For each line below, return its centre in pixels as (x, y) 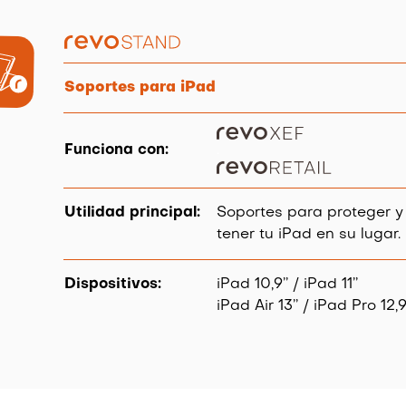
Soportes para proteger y (310, 213)
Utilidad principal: (133, 213)
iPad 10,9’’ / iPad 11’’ (288, 285)
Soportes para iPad (140, 88)
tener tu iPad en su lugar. (309, 235)
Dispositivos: (113, 285)
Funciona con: (117, 151)
